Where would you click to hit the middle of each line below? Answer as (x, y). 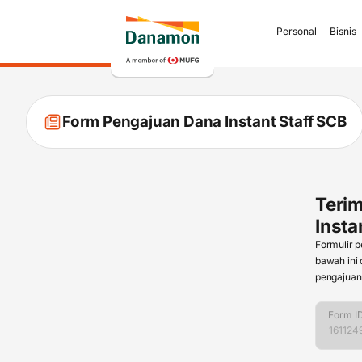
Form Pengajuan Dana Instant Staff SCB (204, 122)
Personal (297, 31)
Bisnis (343, 31)
